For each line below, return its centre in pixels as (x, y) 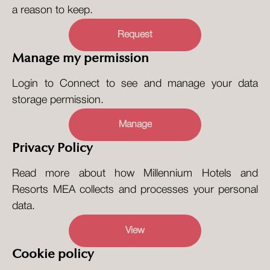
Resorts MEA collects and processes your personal (135, 190)
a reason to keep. (52, 10)
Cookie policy (53, 254)
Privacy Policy (52, 148)
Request (135, 35)
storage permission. (58, 100)
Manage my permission (80, 58)
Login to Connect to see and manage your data (135, 84)
